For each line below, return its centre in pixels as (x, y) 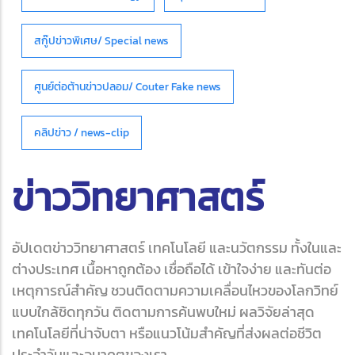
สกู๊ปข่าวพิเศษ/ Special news (101, 41)
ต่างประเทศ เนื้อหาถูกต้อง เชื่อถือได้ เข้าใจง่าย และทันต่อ (172, 269)
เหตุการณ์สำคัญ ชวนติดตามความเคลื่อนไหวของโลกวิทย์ (175, 290)
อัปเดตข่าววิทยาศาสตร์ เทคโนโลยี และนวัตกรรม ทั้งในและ (177, 248)
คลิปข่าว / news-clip (82, 133)
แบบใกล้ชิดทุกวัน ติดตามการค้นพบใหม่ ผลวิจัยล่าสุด (163, 312)
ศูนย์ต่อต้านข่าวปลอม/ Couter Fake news (128, 87)
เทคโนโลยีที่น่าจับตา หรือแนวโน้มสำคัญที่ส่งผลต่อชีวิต (167, 333)
